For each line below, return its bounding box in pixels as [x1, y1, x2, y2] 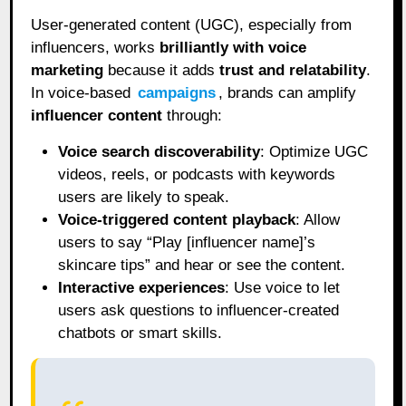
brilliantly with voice [159, 38, 307, 56]
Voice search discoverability [58, 142, 261, 160]
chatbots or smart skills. [58, 324, 223, 342]
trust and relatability [219, 61, 367, 79]
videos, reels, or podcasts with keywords [58, 165, 336, 183]
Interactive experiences [58, 278, 226, 296]
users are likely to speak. [58, 188, 230, 206]
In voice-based [31, 83, 136, 101]
